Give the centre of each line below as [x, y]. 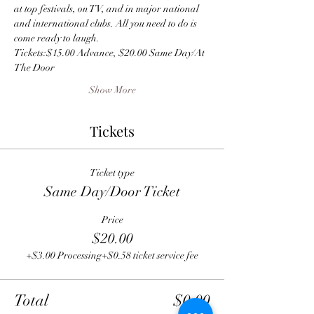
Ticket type [112, 173]
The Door [34, 68]
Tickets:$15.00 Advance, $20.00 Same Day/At [110, 53]
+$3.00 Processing [64, 255]
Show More [112, 90]
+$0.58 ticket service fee [150, 255]
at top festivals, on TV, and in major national [108, 9]
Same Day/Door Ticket [112, 192]
